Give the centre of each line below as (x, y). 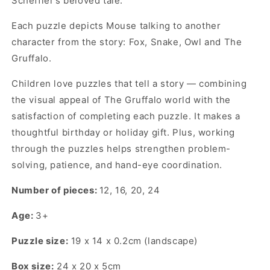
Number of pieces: (55, 190)
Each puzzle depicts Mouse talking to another (116, 26)
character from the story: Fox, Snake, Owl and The (127, 42)
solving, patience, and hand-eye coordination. (117, 165)
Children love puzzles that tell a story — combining (129, 84)
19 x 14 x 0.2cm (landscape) (133, 241)
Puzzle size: (40, 241)
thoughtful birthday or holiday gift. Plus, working (124, 133)
